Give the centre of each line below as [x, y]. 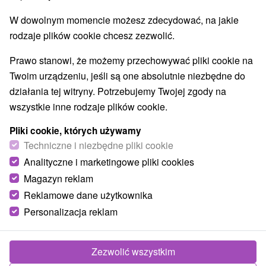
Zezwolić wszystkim [133, 251]
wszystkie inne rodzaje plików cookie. [88, 107]
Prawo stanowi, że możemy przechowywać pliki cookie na [131, 60]
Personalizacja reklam [71, 212]
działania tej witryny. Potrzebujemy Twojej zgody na [118, 91]
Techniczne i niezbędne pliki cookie [99, 145]
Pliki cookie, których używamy [75, 131]
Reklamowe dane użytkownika [88, 195]
